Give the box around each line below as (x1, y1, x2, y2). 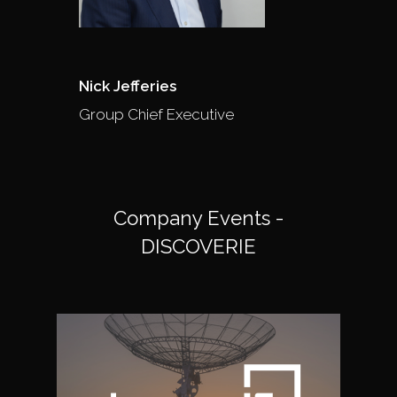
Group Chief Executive (79, 105, 234, 123)
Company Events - (113, 206, 284, 230)
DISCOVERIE (141, 234, 256, 258)
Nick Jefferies (79, 76, 176, 95)
